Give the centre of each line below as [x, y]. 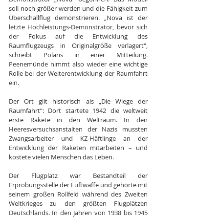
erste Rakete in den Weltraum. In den [78, 120]
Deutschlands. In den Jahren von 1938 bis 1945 [78, 212]
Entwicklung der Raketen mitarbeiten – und [78, 147]
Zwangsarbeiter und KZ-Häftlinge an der [78, 138]
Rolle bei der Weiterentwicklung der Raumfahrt [78, 73]
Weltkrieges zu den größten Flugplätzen [78, 203]
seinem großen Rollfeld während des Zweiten [78, 194]
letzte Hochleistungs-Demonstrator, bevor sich [78, 27]
